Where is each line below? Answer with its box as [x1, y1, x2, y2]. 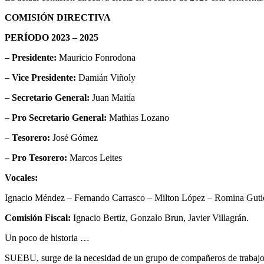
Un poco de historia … [5, 232, 90, 243]
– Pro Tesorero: [5, 152, 70, 163]
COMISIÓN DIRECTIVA [5, 12, 111, 22]
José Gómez [52, 132, 98, 143]
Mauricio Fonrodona [59, 52, 136, 62]
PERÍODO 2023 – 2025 [5, 32, 98, 42]
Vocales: [5, 172, 38, 183]
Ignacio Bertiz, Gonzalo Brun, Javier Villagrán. [71, 212, 249, 223]
